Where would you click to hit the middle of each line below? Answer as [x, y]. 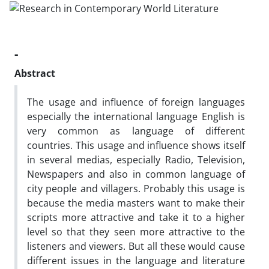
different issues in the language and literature [136, 260]
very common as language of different [136, 131]
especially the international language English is [136, 116]
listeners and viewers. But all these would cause [136, 246]
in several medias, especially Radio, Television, [136, 159]
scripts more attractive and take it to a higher [136, 217]
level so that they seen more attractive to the [136, 231]
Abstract [35, 73]
